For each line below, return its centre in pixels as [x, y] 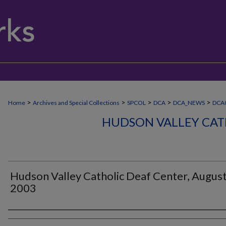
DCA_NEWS [189, 103]
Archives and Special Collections [76, 103]
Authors [26, 219]
